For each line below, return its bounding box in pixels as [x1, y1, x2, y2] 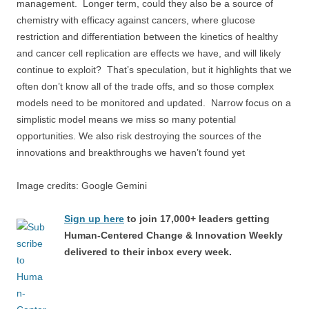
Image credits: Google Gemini [17, 180, 147, 191]
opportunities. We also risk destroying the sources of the [17, 130, 261, 141]
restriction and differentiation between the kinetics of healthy [17, 31, 278, 42]
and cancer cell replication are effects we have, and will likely [17, 48, 281, 59]
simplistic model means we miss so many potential [17, 114, 236, 125]
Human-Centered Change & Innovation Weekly [64, 230, 283, 241]
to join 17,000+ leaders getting [124, 213, 270, 224]
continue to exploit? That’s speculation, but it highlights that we [17, 64, 292, 75]
